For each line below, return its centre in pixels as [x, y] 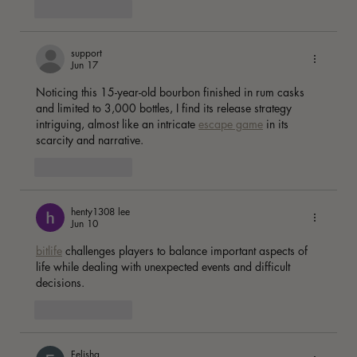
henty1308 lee [100, 212]
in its [277, 124]
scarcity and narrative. [91, 140]
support [86, 53]
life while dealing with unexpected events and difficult [165, 267]
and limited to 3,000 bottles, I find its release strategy [165, 108]
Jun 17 [84, 65]
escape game [231, 124]
